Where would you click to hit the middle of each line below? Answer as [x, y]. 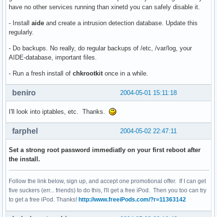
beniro [24, 93]
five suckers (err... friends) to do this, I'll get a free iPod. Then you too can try [108, 190]
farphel [25, 131]
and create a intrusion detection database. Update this [121, 23]
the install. [24, 159]
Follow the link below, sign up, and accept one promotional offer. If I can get [107, 181]
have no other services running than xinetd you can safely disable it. [104, 7]
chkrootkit [88, 73]
